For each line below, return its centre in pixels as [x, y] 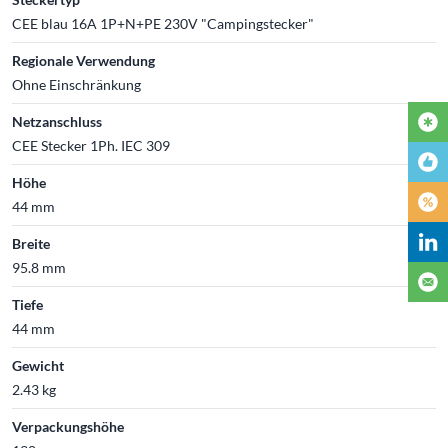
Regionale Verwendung [83, 60]
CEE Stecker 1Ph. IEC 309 [91, 145]
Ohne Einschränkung [76, 84]
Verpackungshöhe [68, 426]
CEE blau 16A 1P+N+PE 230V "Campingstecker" [163, 23]
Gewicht [38, 365]
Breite [31, 243]
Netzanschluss [57, 121]
